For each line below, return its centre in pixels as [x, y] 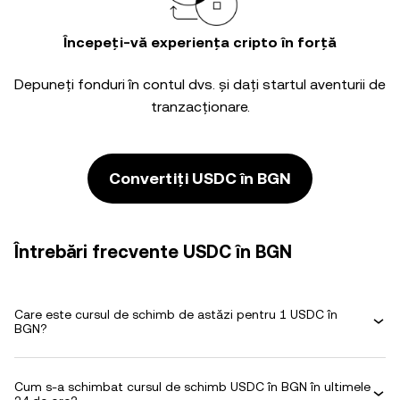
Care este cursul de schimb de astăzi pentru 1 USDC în [176, 314]
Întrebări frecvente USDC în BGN [153, 252]
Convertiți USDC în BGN [200, 178]
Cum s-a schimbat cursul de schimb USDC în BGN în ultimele [192, 387]
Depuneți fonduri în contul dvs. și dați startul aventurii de [200, 84]
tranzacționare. [200, 107]
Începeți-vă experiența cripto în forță [200, 42]
